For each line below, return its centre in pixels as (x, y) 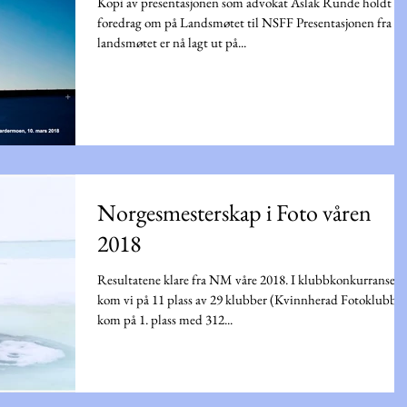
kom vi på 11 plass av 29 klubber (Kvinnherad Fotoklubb (247, 300)
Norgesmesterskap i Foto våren (234, 213)
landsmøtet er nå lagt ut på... (172, 42)
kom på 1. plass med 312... (165, 320)
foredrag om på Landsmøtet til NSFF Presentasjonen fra (244, 22)
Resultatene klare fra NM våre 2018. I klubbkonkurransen (250, 280)
